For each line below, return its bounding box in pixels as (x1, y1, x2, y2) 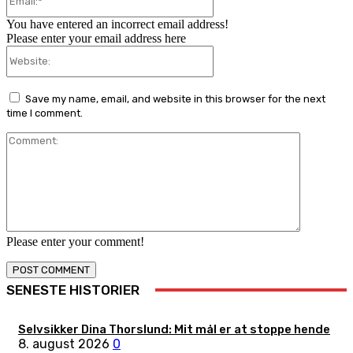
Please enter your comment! (6, 234, 144, 248)
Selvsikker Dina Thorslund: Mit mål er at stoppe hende (18, 321, 330, 336)
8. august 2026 (18, 336, 110, 351)
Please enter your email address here (6, 31, 186, 45)
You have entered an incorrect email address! (6, 17, 229, 31)
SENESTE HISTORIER (6, 281, 139, 298)
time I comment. (6, 106, 83, 119)
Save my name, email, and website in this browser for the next (25, 92, 325, 105)
